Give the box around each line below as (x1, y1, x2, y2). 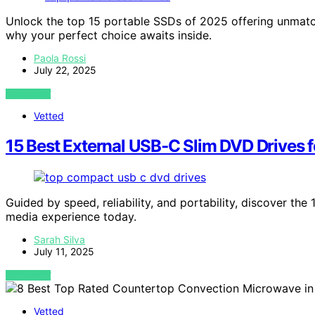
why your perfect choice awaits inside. (6, 27, 212, 42)
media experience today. (6, 209, 136, 224)
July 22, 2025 (34, 63, 96, 76)
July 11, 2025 (34, 245, 94, 257)
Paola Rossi (34, 51, 86, 64)
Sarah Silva (34, 233, 85, 245)
